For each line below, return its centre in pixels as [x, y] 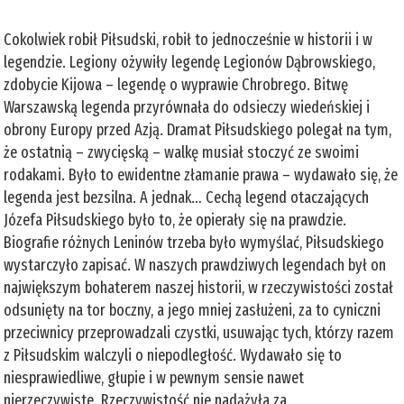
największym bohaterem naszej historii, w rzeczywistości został [199, 287]
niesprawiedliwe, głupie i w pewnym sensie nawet [154, 377]
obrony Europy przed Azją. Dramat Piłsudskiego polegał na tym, [198, 129]
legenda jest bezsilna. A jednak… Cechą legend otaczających [187, 197]
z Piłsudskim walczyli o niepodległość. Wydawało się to [173, 355]
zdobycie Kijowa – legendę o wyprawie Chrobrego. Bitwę [176, 84]
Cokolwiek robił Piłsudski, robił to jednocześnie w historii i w [188, 39]
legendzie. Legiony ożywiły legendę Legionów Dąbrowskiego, [190, 62]
